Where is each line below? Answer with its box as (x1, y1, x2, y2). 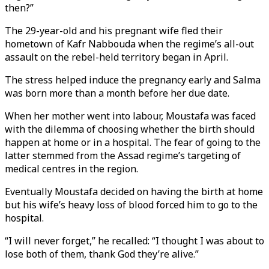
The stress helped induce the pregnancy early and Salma (5, 73, 261, 86)
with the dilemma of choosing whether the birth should (5, 122, 255, 136)
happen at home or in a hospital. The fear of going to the (5, 136, 261, 149)
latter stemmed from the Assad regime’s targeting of (5, 149, 241, 162)
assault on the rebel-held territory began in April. (5, 50, 228, 64)
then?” (5, 1, 34, 14)
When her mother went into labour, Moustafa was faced (5, 109, 256, 122)
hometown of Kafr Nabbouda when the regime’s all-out (5, 37, 254, 50)
